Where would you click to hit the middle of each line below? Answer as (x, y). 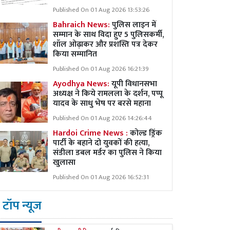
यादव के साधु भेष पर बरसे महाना (103, 103)
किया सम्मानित (75, 54)
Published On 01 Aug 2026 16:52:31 (101, 177)
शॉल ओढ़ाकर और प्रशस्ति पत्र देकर (105, 44)
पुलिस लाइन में (134, 25)
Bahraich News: (82, 25)
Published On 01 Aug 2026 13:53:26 (101, 10)
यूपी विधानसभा (134, 84)
